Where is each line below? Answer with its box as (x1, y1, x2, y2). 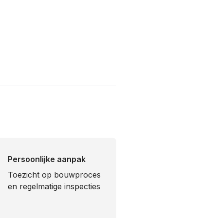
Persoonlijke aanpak (8, 154, 86, 164)
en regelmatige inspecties (8, 182, 100, 191)
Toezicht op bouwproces (8, 170, 101, 180)
